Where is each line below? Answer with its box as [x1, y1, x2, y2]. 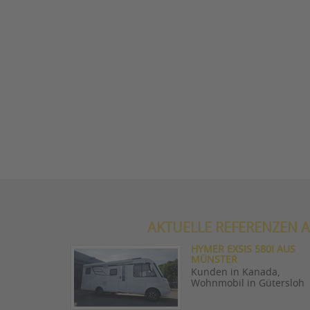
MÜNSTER [191, 255, 237, 265]
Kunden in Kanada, [191, 267, 280, 277]
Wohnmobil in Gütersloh [191, 278, 304, 289]
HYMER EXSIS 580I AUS [191, 244, 295, 255]
